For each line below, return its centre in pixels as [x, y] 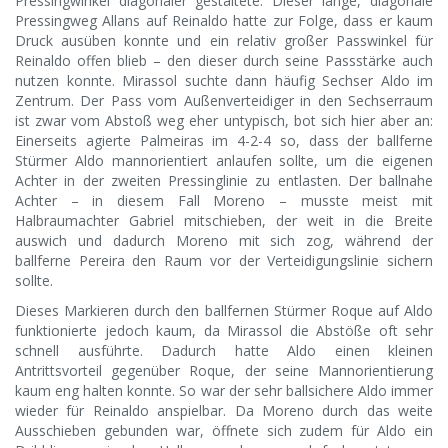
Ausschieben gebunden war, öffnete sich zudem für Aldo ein [224, 431]
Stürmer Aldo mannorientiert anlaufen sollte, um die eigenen [224, 161]
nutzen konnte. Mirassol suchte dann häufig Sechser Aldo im [224, 81]
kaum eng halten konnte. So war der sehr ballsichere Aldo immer [224, 391]
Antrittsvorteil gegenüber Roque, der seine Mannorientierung [224, 371]
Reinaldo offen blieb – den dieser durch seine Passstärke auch [224, 61]
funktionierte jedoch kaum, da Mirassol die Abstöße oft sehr [224, 331]
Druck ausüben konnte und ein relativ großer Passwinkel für [224, 41]
